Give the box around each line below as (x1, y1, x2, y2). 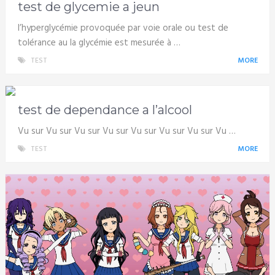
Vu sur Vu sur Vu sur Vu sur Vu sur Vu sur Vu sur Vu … (17, 123, 236, 139)
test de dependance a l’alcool (17, 102, 192, 117)
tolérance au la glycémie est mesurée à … (17, 35, 180, 50)
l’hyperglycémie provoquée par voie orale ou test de (17, 20, 228, 36)
